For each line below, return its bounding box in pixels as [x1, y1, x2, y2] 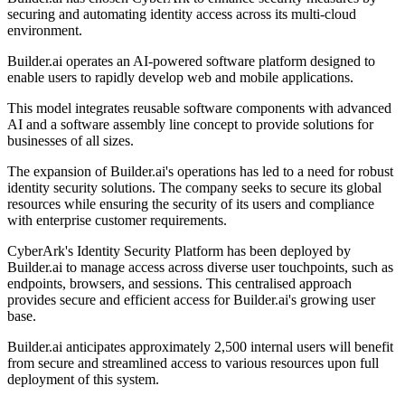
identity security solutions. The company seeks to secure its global [7, 180, 381, 196]
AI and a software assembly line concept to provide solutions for [7, 117, 373, 133]
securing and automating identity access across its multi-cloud [7, 6, 356, 23]
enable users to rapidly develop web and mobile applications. [7, 70, 353, 86]
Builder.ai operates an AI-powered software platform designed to [7, 53, 375, 70]
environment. [7, 23, 82, 39]
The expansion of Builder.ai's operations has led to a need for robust [7, 164, 393, 180]
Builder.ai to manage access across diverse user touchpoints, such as [7, 259, 393, 276]
